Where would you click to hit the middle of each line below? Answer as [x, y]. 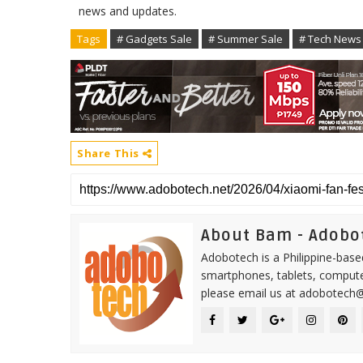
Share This [110, 153]
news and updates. [131, 11]
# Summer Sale [246, 39]
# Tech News [330, 39]
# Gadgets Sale [154, 39]
